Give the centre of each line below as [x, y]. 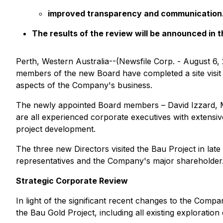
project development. [56, 129]
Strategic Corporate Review [72, 181]
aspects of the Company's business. [84, 85]
